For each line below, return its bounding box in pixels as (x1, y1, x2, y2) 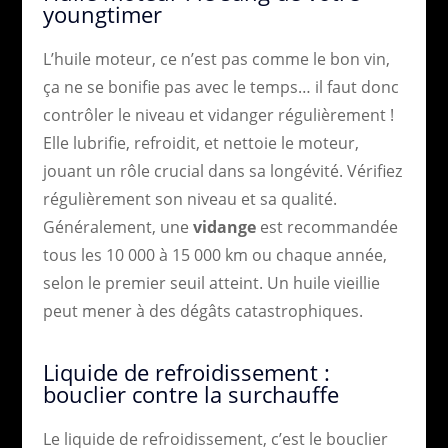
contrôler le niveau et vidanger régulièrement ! (42, 103, 394, 126)
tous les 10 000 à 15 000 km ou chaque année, (42, 243, 387, 266)
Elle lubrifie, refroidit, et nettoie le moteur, (42, 131, 359, 154)
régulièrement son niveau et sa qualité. (42, 187, 337, 210)
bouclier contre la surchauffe (42, 378, 339, 409)
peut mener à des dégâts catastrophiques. (42, 299, 363, 322)
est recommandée (255, 215, 398, 238)
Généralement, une (42, 215, 193, 238)
